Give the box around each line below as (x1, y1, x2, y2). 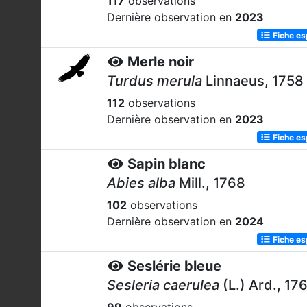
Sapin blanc (127, 156, 206, 172)
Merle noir (127, 53, 194, 70)
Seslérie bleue (127, 258, 221, 274)
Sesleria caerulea (107, 277, 219, 293)
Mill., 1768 (175, 175, 245, 191)
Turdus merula (107, 73, 202, 89)
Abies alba (107, 175, 175, 191)
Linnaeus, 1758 (202, 73, 304, 89)
